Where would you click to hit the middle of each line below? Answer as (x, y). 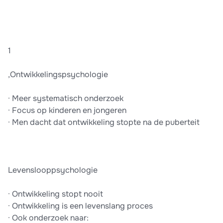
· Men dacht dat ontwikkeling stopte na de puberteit (104, 122)
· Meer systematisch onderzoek (66, 99)
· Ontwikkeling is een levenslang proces (80, 206)
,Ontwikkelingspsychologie (58, 75)
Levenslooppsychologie (53, 170)
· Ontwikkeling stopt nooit (56, 194)
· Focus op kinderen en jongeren (67, 111)
